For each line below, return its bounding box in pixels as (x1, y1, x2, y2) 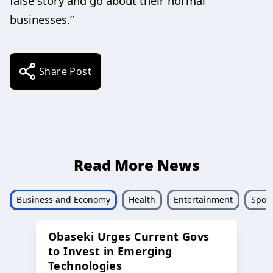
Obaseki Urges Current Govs (48, 229, 210, 244)
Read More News (73, 154, 200, 175)
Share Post (39, 64, 91, 78)
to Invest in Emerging (48, 243, 172, 258)
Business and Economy (16, 193, 110, 205)
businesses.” (10, 11, 74, 27)
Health (129, 193, 155, 205)
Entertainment (174, 193, 233, 205)
